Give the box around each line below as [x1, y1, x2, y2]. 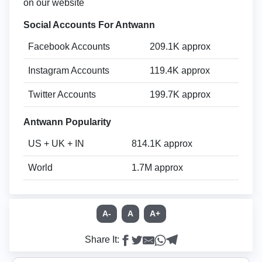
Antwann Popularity [23, 117, 111, 127]
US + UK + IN [28, 139, 84, 149]
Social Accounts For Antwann [23, 20, 155, 30]
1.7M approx [132, 163, 183, 173]
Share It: [84, 235, 119, 244]
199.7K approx [150, 89, 211, 99]
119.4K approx [150, 65, 210, 75]
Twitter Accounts [28, 89, 96, 99]
